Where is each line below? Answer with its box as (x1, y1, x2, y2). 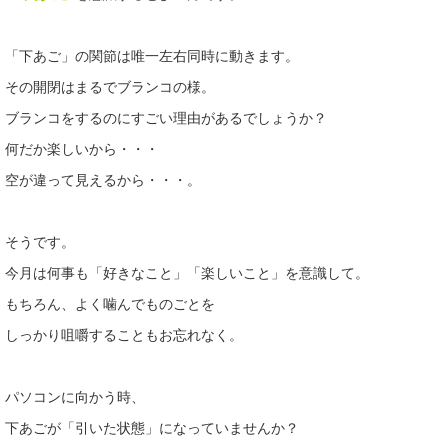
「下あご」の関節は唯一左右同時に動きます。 (5, 45, 299, 65)
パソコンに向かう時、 (5, 386, 145, 406)
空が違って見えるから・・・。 (5, 169, 201, 189)
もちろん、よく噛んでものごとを (5, 293, 215, 313)
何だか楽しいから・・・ (5, 138, 159, 158)
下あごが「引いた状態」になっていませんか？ (5, 417, 299, 437)
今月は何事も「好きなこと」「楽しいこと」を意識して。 (5, 262, 369, 282)
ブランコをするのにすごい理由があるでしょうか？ (5, 107, 327, 127)
